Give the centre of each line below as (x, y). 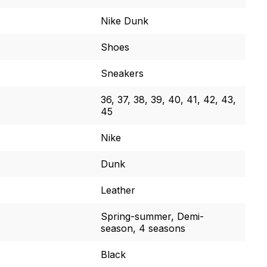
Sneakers (122, 73)
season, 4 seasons (143, 228)
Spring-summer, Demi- (152, 216)
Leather (118, 190)
